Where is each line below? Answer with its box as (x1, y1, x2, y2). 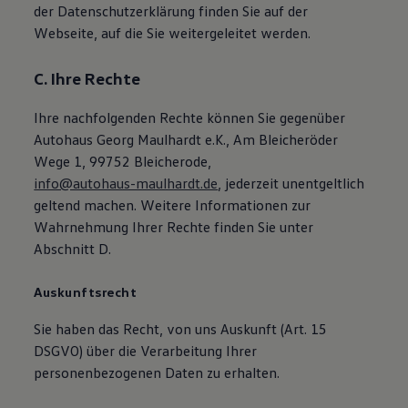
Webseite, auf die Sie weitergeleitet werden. (34, 24, 311, 42)
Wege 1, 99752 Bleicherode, (34, 152, 212, 170)
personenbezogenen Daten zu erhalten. (34, 363, 280, 382)
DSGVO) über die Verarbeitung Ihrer (34, 342, 258, 360)
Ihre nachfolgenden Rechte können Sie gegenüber (34, 108, 346, 127)
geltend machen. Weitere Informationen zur (34, 196, 311, 214)
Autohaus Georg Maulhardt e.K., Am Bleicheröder (34, 130, 339, 148)
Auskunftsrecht (34, 284, 138, 300)
